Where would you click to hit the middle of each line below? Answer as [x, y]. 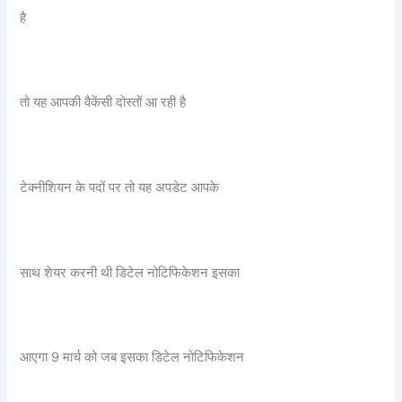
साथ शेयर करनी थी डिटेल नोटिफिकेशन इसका [130, 272]
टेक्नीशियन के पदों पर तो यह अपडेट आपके [120, 188]
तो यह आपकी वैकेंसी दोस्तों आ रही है [103, 103]
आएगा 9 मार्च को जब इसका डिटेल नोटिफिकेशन [132, 358]
